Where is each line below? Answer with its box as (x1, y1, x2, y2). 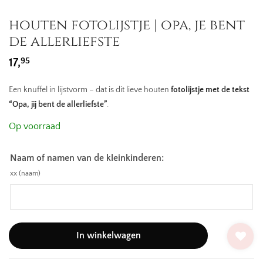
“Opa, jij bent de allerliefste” (9, 100, 107, 109)
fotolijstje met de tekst (171, 85, 249, 95)
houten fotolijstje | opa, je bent (9, 16, 245, 35)
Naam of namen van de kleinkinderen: (10, 153, 164, 163)
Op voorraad (9, 121, 60, 131)
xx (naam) (10, 170, 41, 177)
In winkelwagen (76, 230, 141, 241)
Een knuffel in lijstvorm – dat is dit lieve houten (9, 85, 171, 95)
